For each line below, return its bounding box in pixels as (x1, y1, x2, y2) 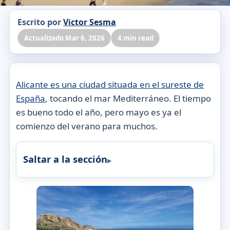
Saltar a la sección (23, 153, 107, 166)
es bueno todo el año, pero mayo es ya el (15, 106, 181, 119)
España (15, 92, 45, 105)
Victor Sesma (63, 16, 117, 28)
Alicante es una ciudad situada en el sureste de (15, 79, 204, 91)
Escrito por (17, 16, 64, 28)
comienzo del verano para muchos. (15, 120, 158, 132)
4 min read (117, 33, 154, 43)
